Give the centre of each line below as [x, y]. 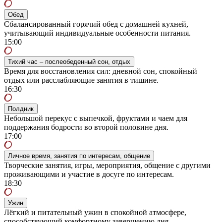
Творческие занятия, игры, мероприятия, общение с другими [107, 165]
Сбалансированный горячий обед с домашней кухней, [96, 24]
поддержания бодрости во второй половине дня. [86, 127]
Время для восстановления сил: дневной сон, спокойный [101, 71]
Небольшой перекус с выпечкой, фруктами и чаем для [96, 118]
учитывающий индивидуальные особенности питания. [97, 33]
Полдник [21, 109]
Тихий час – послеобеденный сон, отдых [69, 61]
